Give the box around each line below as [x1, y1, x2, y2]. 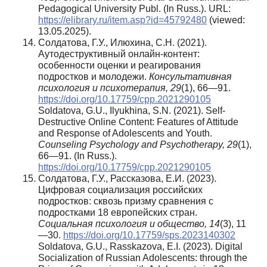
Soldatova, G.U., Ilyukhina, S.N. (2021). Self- [38, 105, 225, 116]
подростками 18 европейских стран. [38, 207, 197, 218]
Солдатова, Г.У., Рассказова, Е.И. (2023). [38, 173, 216, 184]
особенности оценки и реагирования [38, 60, 201, 70]
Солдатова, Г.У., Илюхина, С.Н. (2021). [38, 37, 207, 48]
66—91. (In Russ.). [38, 150, 117, 161]
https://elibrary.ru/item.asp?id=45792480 [38, 14, 207, 25]
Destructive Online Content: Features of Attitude [38, 116, 238, 127]
